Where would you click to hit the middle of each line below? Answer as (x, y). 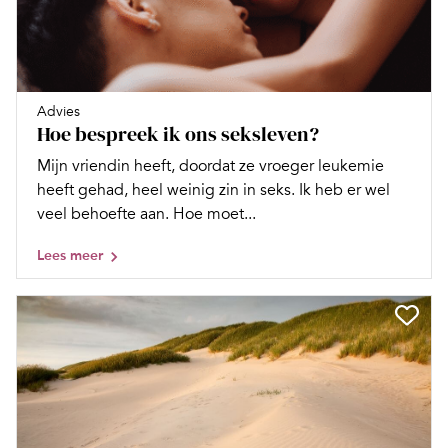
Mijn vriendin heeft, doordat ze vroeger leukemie (210, 166)
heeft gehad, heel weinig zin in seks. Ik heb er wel (213, 190)
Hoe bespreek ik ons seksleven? (178, 134)
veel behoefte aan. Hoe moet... (146, 214)
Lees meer (70, 256)
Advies (58, 112)
